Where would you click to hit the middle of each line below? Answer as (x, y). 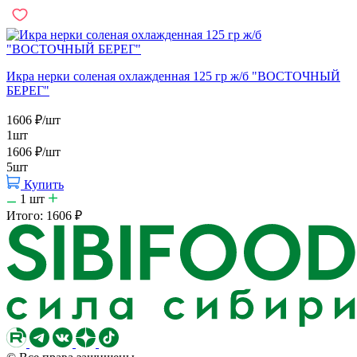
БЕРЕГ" (28, 90)
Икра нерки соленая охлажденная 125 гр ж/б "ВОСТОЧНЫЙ (173, 76)
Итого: (26, 215)
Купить (44, 184)
